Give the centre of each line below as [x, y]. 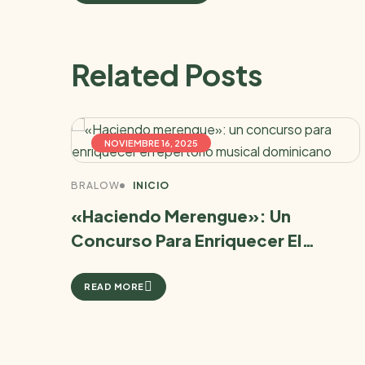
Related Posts [167, 74]
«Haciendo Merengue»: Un [181, 215]
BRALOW [95, 185]
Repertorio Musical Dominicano [199, 264]
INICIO [151, 185]
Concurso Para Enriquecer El [186, 240]
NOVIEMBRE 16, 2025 [151, 143]
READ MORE [114, 287]
